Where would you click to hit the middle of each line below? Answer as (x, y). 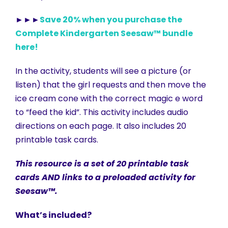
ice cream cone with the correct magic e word (109, 99)
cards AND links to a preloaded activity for (105, 178)
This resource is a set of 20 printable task (102, 164)
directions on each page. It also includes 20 (101, 126)
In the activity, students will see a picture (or (103, 71)
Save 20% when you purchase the (111, 20)
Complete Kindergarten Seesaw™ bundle (104, 34)
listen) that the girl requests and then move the (111, 85)
